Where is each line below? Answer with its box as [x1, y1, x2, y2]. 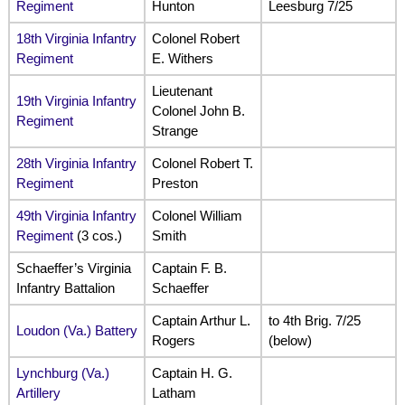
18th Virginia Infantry [15, 30, 137, 46]
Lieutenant [151, 82, 212, 99]
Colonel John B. [151, 102, 245, 118]
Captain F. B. [151, 259, 227, 276]
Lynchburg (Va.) [15, 364, 109, 381]
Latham [151, 384, 196, 400]
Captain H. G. [151, 364, 232, 381]
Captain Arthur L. [151, 312, 250, 328]
